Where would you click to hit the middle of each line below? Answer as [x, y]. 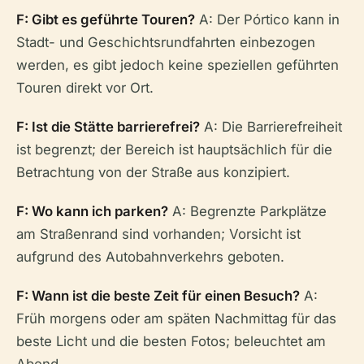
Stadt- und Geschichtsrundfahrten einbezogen [166, 42]
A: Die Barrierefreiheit [271, 127]
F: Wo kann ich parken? [92, 211]
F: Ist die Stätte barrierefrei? [108, 127]
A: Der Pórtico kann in [267, 19]
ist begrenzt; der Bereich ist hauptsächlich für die [174, 149]
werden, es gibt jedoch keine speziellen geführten [178, 65]
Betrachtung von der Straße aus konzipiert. [153, 172]
